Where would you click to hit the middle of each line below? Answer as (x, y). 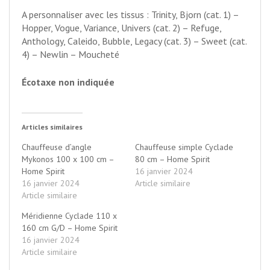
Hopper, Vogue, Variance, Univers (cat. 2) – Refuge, (121, 27)
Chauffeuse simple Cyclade (184, 147)
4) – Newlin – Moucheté (71, 54)
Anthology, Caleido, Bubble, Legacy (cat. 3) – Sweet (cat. (134, 41)
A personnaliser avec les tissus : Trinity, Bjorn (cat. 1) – (130, 14)
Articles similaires (52, 127)
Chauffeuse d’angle (57, 147)
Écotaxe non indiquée (68, 82)
